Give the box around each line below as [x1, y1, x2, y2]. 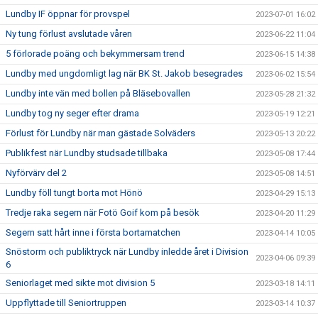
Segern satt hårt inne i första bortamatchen [6, 227, 180, 238]
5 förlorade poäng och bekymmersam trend [6, 48, 185, 59]
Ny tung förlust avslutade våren [6, 28, 132, 39]
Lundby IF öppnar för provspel [6, 9, 130, 19]
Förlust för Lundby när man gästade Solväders [6, 128, 195, 138]
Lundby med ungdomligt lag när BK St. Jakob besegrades [6, 68, 243, 79]
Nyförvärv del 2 [6, 168, 67, 178]
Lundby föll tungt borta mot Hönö [6, 187, 143, 198]
